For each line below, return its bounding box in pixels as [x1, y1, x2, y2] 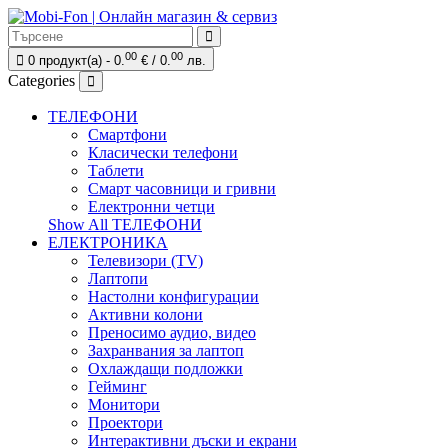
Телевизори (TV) [88, 252, 203, 269]
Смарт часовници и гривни [88, 180, 276, 197]
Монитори [88, 396, 160, 413]
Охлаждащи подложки [88, 360, 243, 377]
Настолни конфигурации [88, 288, 259, 305]
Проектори [88, 414, 163, 431]
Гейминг [88, 378, 147, 395]
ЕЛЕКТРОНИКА [48, 234, 168, 251]
